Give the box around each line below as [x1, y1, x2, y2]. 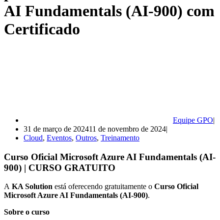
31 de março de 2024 [24, 124, 89, 133]
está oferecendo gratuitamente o [53, 182, 154, 191]
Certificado [4, 20, 80, 38]
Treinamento [101, 133, 139, 142]
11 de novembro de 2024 [89, 124, 166, 133]
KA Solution [12, 182, 53, 191]
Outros [76, 133, 97, 142]
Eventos [47, 133, 72, 142]
